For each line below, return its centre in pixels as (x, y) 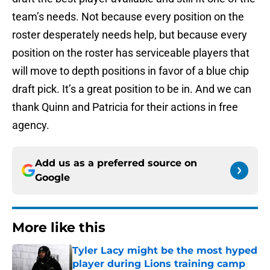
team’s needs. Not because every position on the (128, 17)
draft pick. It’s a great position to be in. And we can (132, 89)
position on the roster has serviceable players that (131, 53)
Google (52, 178)
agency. (31, 125)
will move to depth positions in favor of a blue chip (130, 71)
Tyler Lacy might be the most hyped (165, 251)
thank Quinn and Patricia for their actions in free (125, 107)
